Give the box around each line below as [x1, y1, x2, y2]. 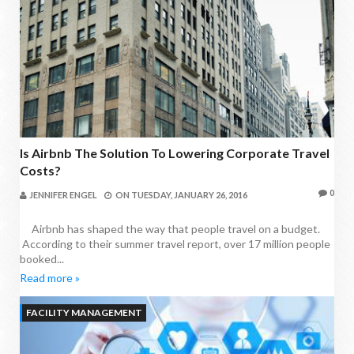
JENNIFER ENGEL [29, 190, 97, 201]
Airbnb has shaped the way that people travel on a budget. [20, 222, 320, 236]
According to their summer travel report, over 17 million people [20, 237, 330, 251]
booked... [20, 252, 64, 266]
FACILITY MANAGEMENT [26, 307, 142, 319]
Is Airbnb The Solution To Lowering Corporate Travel [20, 145, 330, 161]
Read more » [20, 271, 80, 285]
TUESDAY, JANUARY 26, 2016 [131, 190, 247, 201]
